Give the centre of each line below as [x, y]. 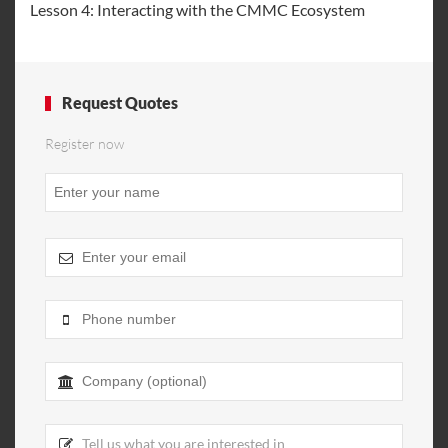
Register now [84, 143]
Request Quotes [118, 102]
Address [69, 330]
